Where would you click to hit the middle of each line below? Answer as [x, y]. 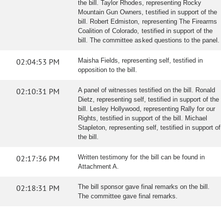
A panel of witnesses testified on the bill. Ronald [147, 90]
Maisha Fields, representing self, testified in [140, 60]
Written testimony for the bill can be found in [142, 157]
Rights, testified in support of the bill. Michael [143, 118]
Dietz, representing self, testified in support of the [148, 99]
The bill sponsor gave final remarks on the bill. [144, 187]
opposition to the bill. [108, 70]
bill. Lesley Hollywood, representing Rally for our [147, 109]
